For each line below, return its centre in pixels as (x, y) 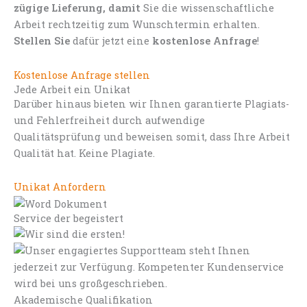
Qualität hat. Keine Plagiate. (84, 153)
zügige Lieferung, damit (78, 8)
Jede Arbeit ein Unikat (72, 89)
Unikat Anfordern (60, 187)
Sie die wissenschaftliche (209, 8)
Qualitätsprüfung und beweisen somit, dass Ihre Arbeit (152, 136)
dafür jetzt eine (111, 41)
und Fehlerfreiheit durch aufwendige (109, 120)
